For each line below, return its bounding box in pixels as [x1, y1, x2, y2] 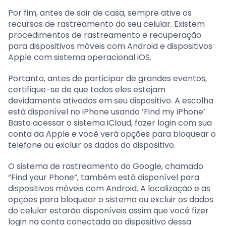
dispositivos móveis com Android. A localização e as [8, 182, 210, 194]
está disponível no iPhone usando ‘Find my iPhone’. [8, 105, 207, 118]
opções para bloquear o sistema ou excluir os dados [8, 193, 213, 205]
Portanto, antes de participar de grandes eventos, [8, 72, 207, 84]
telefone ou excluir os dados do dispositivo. [8, 139, 176, 151]
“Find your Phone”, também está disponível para [8, 171, 199, 183]
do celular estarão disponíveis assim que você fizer [8, 204, 209, 216]
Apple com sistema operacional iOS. [8, 51, 151, 63]
